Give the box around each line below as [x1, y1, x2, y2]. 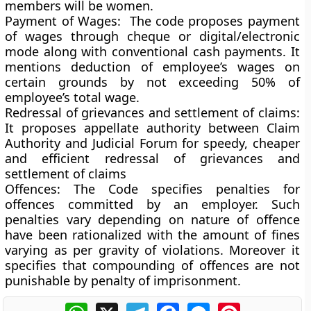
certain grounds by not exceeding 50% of [5, 74, 300, 90]
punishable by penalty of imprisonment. [5, 272, 242, 289]
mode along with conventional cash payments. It [5, 43, 300, 60]
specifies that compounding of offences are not [5, 257, 300, 274]
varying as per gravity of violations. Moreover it [5, 242, 300, 258]
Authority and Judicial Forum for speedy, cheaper [5, 135, 300, 151]
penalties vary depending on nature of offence [5, 211, 300, 228]
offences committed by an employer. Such [5, 196, 300, 212]
